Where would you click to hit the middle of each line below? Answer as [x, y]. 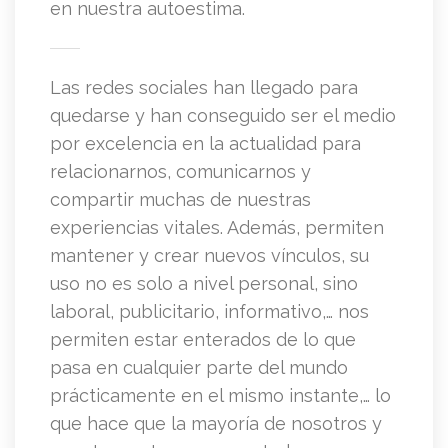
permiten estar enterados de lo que [203, 340]
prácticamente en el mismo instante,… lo [220, 396]
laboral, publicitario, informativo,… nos [209, 312]
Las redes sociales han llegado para [204, 88]
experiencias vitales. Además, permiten [217, 228]
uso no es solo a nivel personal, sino [204, 284]
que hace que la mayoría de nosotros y [216, 424]
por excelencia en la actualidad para [205, 144]
